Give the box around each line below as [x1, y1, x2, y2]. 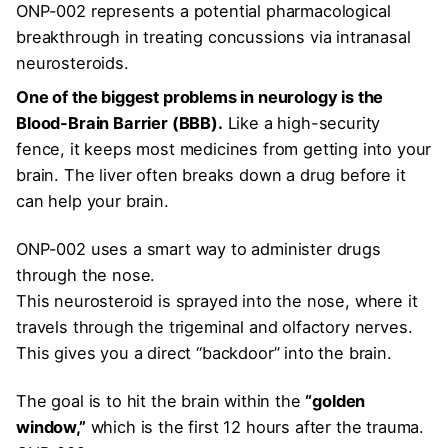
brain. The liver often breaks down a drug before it [16, 165, 406, 186]
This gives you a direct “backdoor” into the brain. [16, 343, 392, 364]
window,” [16, 417, 86, 438]
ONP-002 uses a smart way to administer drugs [16, 239, 381, 260]
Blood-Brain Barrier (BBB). [16, 113, 223, 134]
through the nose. [16, 265, 156, 286]
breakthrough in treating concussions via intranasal [16, 26, 411, 47]
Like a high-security [222, 113, 381, 134]
